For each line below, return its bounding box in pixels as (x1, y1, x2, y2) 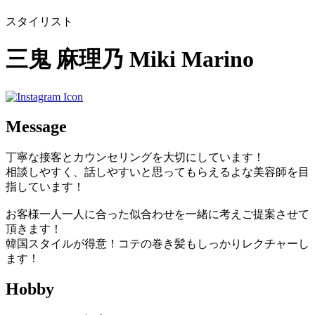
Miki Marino (129, 46, 254, 72)
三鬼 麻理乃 (6, 46, 124, 72)
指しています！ (6, 180, 84, 193)
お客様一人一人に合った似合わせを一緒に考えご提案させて (6, 207, 309, 220)
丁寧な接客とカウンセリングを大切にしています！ (6, 150, 264, 163)
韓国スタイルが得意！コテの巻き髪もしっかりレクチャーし (6, 237, 309, 250)
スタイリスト (6, 15, 73, 27)
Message (6, 117, 67, 136)
